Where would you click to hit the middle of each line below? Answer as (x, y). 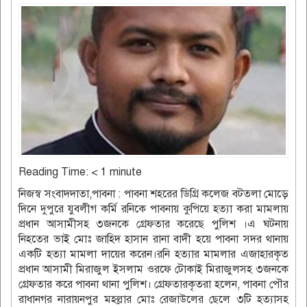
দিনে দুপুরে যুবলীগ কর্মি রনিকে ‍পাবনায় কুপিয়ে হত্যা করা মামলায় (153, 209)
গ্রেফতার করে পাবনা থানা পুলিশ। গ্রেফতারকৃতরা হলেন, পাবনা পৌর (153, 284)
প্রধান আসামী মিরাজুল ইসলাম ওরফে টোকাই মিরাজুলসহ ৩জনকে (153, 269)
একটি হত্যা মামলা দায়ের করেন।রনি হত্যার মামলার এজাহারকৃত (153, 254)
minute (126, 172)
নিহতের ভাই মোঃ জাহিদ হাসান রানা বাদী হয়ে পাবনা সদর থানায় (153, 239)
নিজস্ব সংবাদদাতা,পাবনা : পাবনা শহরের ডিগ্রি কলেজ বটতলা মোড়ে (153, 194)
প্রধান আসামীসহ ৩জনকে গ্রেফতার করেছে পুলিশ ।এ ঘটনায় (153, 224)
